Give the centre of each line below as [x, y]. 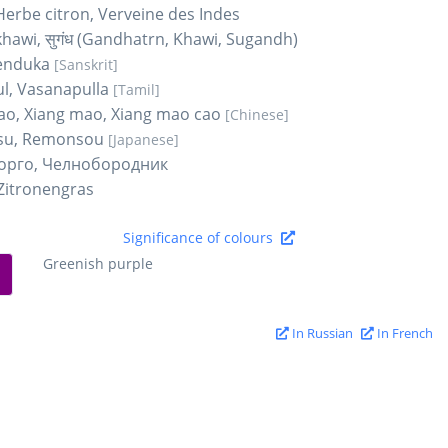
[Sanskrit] [86, 64]
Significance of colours [201, 237]
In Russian [321, 332]
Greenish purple [97, 263]
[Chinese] [257, 114]
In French [403, 332]
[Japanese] [143, 139]
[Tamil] [136, 89]
